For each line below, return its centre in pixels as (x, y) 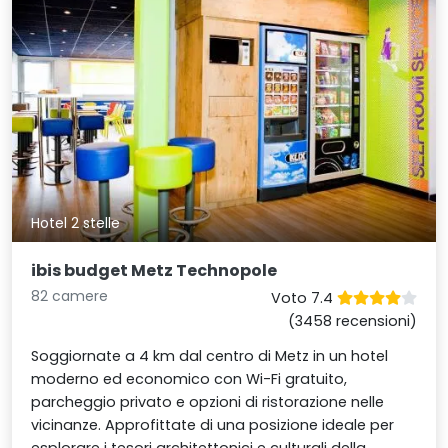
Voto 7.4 (303, 297)
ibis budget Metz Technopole (154, 270)
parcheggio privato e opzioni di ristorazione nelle (208, 401)
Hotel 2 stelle (76, 222)
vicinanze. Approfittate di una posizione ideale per (213, 424)
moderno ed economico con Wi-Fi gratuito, (189, 378)
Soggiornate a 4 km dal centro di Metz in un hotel (210, 355)
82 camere (70, 295)
